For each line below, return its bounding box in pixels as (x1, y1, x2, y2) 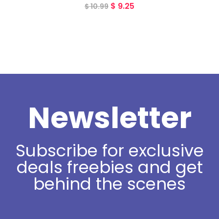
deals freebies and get (16, 155, 203, 179)
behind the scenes (33, 172, 186, 196)
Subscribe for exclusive (15, 138, 204, 162)
